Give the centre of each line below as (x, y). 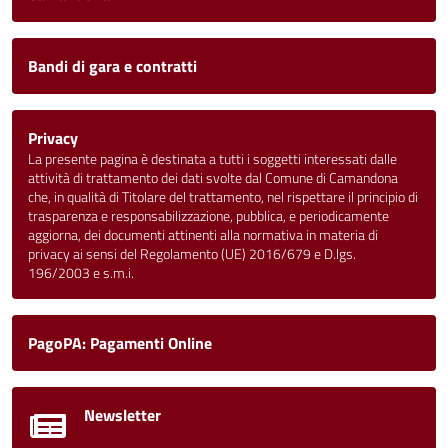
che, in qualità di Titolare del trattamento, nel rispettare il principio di (223, 197)
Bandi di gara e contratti (112, 66)
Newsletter (122, 415)
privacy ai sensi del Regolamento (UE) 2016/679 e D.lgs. (192, 254)
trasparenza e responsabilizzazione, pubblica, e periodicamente (208, 216)
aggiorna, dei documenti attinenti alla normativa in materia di (203, 235)
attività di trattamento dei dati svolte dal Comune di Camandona (213, 178)
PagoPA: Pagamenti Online (120, 343)
